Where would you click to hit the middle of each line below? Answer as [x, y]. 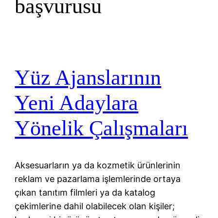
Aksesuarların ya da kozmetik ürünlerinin [98, 165]
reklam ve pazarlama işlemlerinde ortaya [98, 179]
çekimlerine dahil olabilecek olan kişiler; [95, 206]
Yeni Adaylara [77, 103]
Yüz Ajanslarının [88, 77]
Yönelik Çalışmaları [101, 128]
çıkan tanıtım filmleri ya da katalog [85, 193]
